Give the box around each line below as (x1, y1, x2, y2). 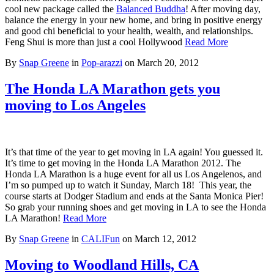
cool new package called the (5, 3, 116, 14)
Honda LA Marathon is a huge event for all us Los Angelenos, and (5, 168, 262, 179)
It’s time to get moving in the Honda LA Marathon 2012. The (5, 157, 241, 168)
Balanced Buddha (116, 3, 185, 14)
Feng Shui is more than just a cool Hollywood (5, 36, 185, 47)
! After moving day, (185, 3, 261, 14)
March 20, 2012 (137, 57, 199, 68)
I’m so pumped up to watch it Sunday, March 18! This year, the (5, 179, 251, 190)
